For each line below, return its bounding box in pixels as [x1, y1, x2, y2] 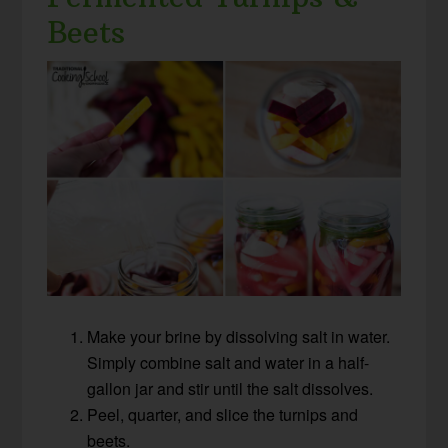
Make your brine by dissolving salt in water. [87, 325, 391, 349]
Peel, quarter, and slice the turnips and [87, 403, 359, 427]
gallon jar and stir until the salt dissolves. [87, 377, 374, 401]
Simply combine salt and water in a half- [87, 351, 370, 375]
